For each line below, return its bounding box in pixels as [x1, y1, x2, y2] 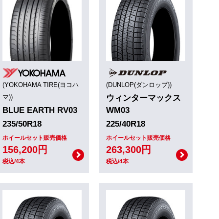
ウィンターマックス [106, 93, 181, 103]
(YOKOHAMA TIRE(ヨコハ [2, 81, 79, 89]
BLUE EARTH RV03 [2, 106, 78, 115]
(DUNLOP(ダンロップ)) [106, 81, 172, 89]
